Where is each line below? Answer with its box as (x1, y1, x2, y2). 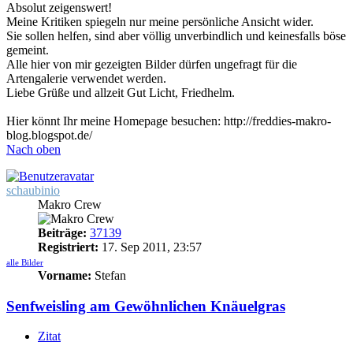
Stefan (91, 269, 126, 282)
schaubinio (6, 184, 60, 197)
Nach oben (6, 143, 61, 156)
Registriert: (38, 240, 98, 254)
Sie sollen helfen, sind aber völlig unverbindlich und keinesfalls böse (6, 29, 346, 43)
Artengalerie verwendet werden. (6, 72, 166, 85)
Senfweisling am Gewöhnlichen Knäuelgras (6, 297, 285, 314)
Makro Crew (38, 198, 102, 211)
